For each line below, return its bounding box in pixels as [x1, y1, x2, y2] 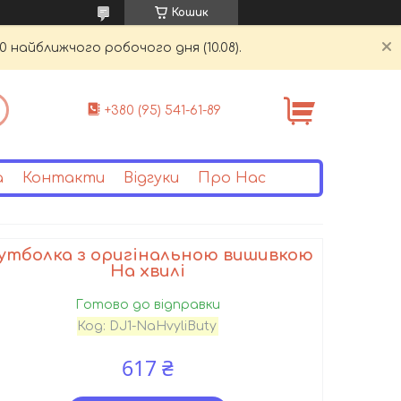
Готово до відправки [75, 297, 221, 311]
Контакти [21, 169, 105, 186]
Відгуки [123, 169, 179, 186]
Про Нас [197, 169, 266, 186]
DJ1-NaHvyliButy [109, 319, 218, 333]
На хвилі [110, 261, 186, 280]
